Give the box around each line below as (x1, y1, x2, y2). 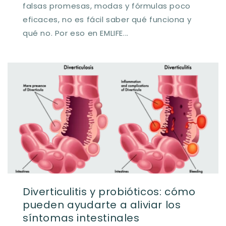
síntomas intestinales (23, 210, 140, 225)
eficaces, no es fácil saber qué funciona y (23, 14, 192, 25)
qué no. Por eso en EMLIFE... (23, 27, 129, 38)
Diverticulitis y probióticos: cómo (23, 184, 196, 199)
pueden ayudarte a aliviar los (23, 197, 181, 212)
